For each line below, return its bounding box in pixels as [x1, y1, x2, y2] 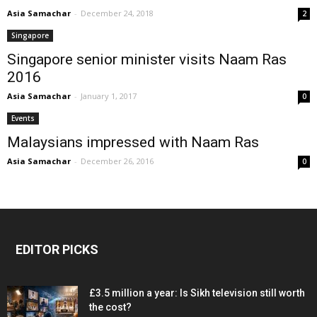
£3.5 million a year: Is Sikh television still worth [89, 287, 305, 299]
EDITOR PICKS [16, 242, 98, 257]
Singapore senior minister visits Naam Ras [7, 51, 287, 68]
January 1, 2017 [81, 91, 137, 101]
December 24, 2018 [81, 8, 154, 18]
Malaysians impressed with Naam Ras [7, 134, 259, 151]
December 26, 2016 [81, 156, 154, 166]
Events [11, 113, 35, 123]
